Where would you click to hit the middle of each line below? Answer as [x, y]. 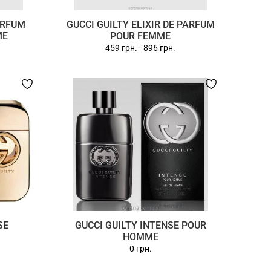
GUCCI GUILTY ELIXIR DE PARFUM [140, 24]
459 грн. [122, 48]
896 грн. [160, 48]
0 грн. [140, 249]
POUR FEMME [141, 36]
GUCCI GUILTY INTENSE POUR [140, 225]
